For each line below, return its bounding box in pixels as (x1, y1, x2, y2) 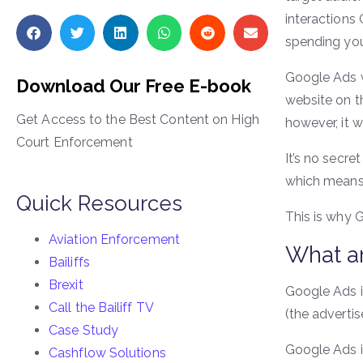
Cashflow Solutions (49, 345, 166, 361)
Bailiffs (49, 254, 90, 270)
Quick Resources (16, 191, 182, 216)
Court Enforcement (16, 135, 133, 150)
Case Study (49, 322, 118, 338)
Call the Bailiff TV (49, 300, 154, 315)
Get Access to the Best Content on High (16, 112, 259, 127)
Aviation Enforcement (49, 232, 180, 247)
